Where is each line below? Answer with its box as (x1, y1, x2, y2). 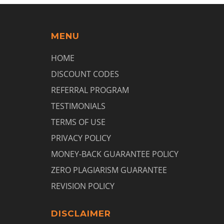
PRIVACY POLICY (51, 132, 111, 143)
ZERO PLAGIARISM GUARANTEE (51, 164, 167, 175)
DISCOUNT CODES (51, 68, 119, 79)
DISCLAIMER (51, 208, 111, 218)
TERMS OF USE (51, 116, 105, 127)
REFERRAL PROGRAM (51, 84, 129, 95)
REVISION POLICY (51, 180, 114, 191)
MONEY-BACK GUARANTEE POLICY (51, 148, 178, 159)
